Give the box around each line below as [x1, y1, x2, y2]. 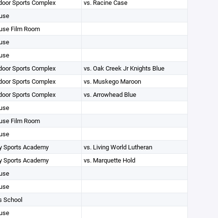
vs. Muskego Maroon [83, 77, 141, 86]
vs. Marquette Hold [83, 156, 135, 164]
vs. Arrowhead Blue [83, 90, 136, 99]
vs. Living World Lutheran [83, 143, 152, 151]
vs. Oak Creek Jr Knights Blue [83, 64, 164, 73]
